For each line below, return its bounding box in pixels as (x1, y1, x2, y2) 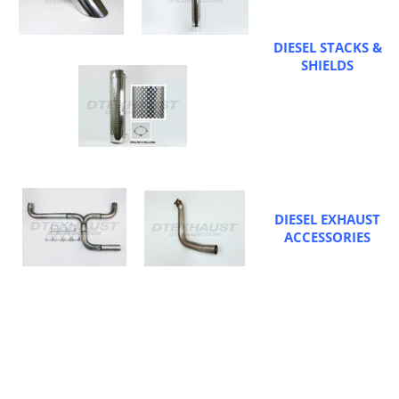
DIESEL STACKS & (273, 38, 382, 57)
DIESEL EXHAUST (274, 210, 380, 229)
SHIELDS (301, 56, 354, 75)
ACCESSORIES (284, 228, 370, 247)
